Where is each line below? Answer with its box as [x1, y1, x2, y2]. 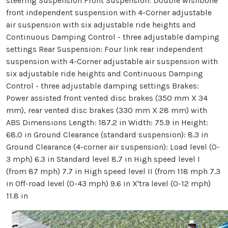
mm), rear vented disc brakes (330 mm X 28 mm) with [6, 105, 207, 116]
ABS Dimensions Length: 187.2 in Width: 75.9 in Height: [6, 118, 208, 128]
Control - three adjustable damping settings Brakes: [6, 81, 199, 91]
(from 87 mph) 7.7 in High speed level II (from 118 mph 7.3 [6, 166, 220, 177]
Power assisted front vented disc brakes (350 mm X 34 [6, 93, 208, 103]
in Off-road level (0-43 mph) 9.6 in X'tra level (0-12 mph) [6, 179, 211, 189]
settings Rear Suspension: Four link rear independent [6, 44, 203, 54]
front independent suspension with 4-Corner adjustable [6, 8, 212, 18]
